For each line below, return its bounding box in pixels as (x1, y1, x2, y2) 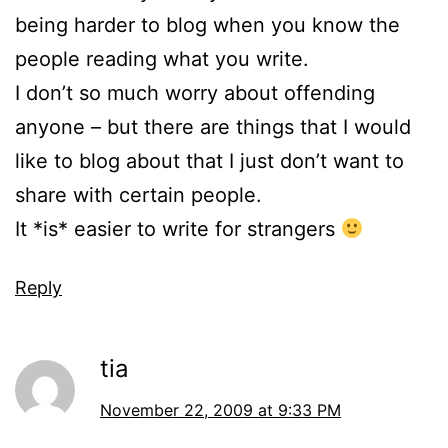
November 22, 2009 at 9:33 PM (100, 400, 341, 421)
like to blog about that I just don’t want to (15, 149, 404, 174)
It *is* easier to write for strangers (15, 217, 341, 242)
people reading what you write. (15, 47, 309, 72)
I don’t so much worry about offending (15, 81, 375, 106)
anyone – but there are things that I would (15, 115, 411, 140)
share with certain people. (15, 183, 262, 208)
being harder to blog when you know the (15, 13, 400, 38)
